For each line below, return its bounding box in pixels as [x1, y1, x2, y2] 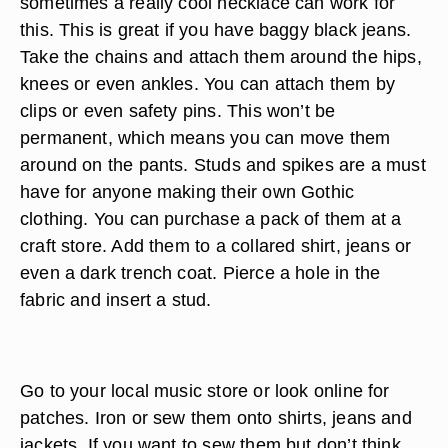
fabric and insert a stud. [20, 289, 212, 310]
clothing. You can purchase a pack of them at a [20, 208, 402, 229]
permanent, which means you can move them [20, 127, 391, 148]
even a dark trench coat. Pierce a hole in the [20, 262, 381, 283]
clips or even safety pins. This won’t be [20, 100, 336, 121]
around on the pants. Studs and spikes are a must [20, 154, 426, 175]
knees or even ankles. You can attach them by [20, 73, 396, 94]
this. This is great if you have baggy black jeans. [20, 19, 412, 40]
